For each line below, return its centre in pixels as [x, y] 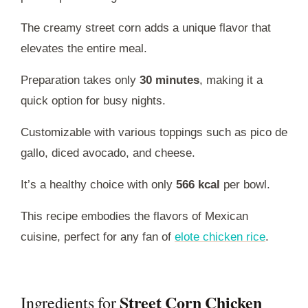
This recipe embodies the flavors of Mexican [134, 216]
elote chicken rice [220, 236]
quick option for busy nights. [93, 100]
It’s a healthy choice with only [98, 184]
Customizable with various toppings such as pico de [154, 132]
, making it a [231, 80]
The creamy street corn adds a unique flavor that [146, 27]
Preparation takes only [80, 80]
